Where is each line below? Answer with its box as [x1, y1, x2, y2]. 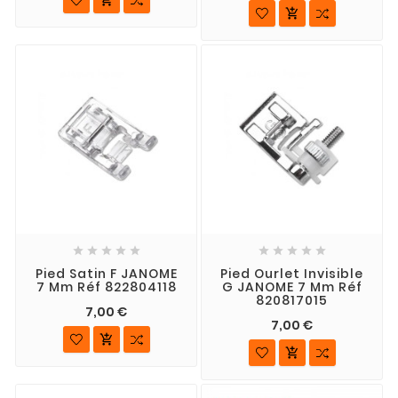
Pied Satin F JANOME [35, 264, 178, 283]
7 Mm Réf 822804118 [36, 277, 177, 296]
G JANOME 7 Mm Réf [221, 277, 362, 296]
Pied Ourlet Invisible [220, 264, 363, 283]
